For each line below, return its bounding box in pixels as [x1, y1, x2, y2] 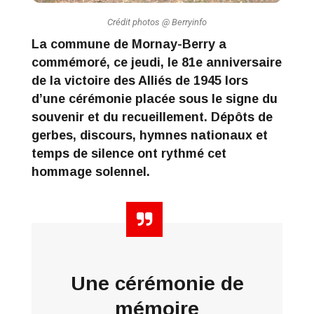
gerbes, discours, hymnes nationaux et [32, 128, 268, 142]
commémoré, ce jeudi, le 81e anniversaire [32, 55, 282, 69]
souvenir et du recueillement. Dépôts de [32, 109, 273, 124]
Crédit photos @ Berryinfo [107, 16, 207, 27]
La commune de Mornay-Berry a [32, 36, 226, 51]
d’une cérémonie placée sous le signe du [32, 91, 278, 106]
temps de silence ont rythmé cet [32, 146, 226, 161]
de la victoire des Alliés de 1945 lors [32, 73, 248, 88]
